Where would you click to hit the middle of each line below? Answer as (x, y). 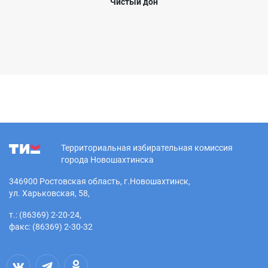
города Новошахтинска (107, 160)
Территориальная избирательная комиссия (147, 148)
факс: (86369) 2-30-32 (51, 227)
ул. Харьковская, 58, (49, 194)
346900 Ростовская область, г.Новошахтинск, (100, 182)
